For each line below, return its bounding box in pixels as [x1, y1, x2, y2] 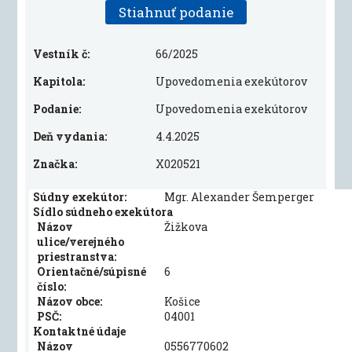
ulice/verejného [37, 234, 125, 249]
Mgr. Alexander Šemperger [164, 189, 315, 204]
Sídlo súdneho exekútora [33, 204, 174, 219]
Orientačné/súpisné [37, 264, 147, 279]
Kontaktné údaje [33, 324, 126, 339]
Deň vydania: [33, 129, 108, 144]
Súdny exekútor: [33, 189, 127, 204]
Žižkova [164, 219, 208, 234]
